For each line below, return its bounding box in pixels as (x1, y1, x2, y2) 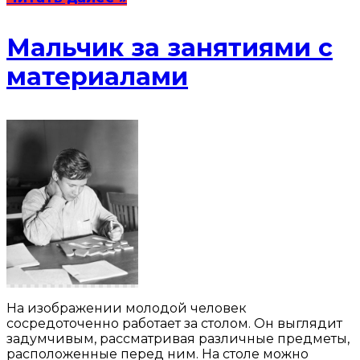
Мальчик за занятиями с (6, 33, 333, 63)
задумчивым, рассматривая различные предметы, (6, 331, 350, 347)
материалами (6, 62, 188, 92)
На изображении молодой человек (6, 301, 247, 317)
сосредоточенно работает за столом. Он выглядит (6, 316, 342, 332)
